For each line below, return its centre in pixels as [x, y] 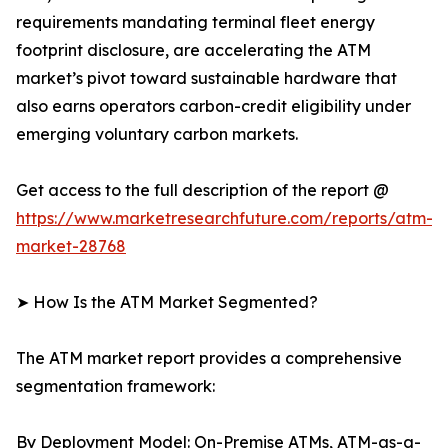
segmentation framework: [115, 386]
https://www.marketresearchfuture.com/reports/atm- [224, 218]
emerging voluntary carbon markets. [157, 134]
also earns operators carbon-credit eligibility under [213, 106]
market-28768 [71, 246]
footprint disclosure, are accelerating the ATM [193, 50]
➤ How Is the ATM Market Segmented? [167, 302]
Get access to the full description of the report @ [202, 190]
